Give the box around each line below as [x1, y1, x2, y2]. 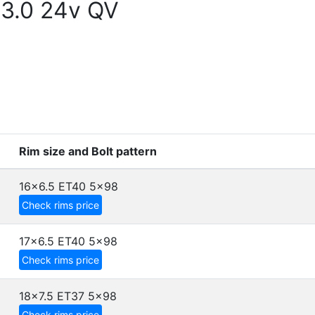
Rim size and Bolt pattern [19, 144, 157, 158]
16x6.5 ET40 [19, 179, 86, 193]
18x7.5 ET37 [19, 289, 84, 303]
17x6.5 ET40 [19, 234, 85, 248]
